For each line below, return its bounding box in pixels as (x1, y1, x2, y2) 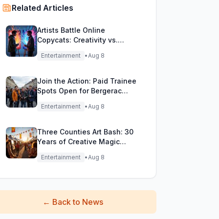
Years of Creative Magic (37, 137, 120, 146)
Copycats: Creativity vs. (37, 36, 118, 44)
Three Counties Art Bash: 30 (37, 128, 133, 136)
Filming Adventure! (37, 96, 101, 105)
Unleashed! (37, 147, 76, 155)
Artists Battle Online (37, 26, 105, 34)
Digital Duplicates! (37, 45, 100, 54)
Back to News (52, 197, 104, 207)
